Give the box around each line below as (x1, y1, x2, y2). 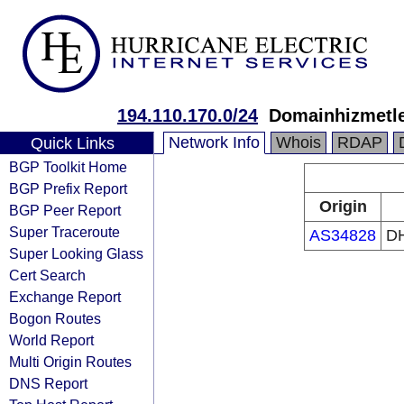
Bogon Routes (9, 310, 101, 326)
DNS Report (9, 375, 87, 391)
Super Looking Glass (9, 245, 143, 262)
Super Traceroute (9, 224, 120, 240)
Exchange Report (9, 289, 121, 305)
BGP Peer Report (9, 202, 121, 218)
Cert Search (9, 267, 86, 283)
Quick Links (30, 134, 115, 152)
